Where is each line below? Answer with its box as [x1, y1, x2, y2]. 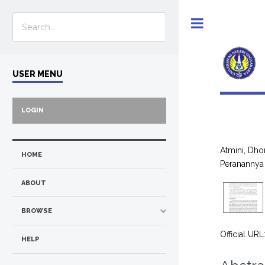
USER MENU [12, 69, 63, 79]
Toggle [216, 18, 239, 27]
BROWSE [21, 207, 52, 215]
